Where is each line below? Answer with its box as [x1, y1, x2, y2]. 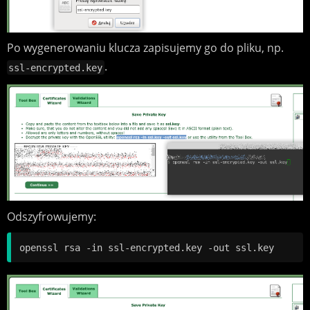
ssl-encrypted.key [8, 62, 103, 73]
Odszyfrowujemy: [6, 208, 96, 224]
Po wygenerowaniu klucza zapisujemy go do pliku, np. [6, 40, 284, 56]
